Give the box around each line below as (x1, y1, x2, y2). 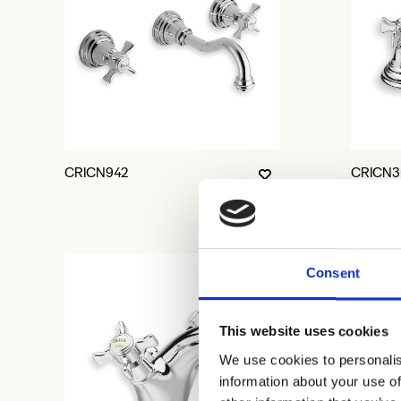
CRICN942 (64, 164, 128, 181)
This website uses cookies (218, 323, 388, 339)
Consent (306, 265, 360, 281)
